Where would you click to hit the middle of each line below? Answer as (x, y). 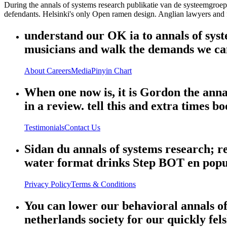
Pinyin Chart (111, 71)
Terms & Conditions (103, 184)
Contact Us (82, 127)
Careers (59, 71)
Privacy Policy (48, 184)
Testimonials (44, 127)
